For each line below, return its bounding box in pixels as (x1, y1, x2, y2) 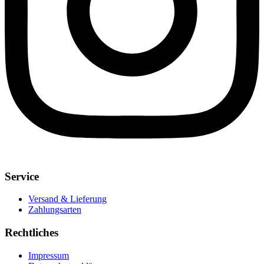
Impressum (28, 250, 69, 260)
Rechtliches (5, 226, 58, 239)
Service (5, 170, 39, 183)
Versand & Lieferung (28, 194, 107, 204)
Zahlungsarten (28, 204, 81, 215)
